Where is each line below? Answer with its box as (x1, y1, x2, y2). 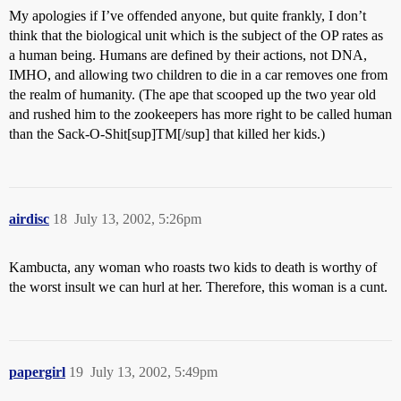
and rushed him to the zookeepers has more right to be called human (9, 107, 392, 122)
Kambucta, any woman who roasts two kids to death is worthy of (9, 260, 377, 275)
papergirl (9, 364, 65, 380)
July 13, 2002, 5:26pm (74, 211, 201, 226)
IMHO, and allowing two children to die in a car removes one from (9, 67, 388, 82)
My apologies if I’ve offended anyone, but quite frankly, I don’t (9, 8, 366, 23)
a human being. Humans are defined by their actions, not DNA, (9, 47, 367, 63)
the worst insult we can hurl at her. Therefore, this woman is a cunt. (9, 279, 388, 294)
